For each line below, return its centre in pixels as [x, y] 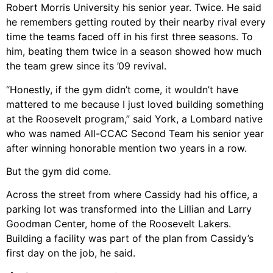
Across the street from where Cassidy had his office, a [132, 195]
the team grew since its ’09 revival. [86, 66]
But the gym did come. [58, 172]
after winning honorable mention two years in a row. [126, 148]
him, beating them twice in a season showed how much [134, 51]
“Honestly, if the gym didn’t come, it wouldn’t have [122, 89]
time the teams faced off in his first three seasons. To [129, 37]
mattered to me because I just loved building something [135, 104]
